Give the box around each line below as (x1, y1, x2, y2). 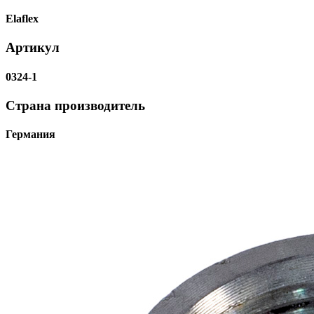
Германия (6, 128, 55, 141)
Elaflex (6, 13, 39, 25)
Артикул (6, 40, 60, 55)
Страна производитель (6, 97, 145, 113)
